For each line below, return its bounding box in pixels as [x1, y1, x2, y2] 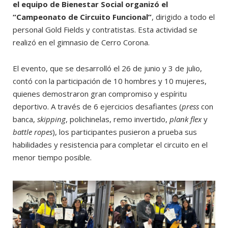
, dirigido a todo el [152, 12, 215, 22]
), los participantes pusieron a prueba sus [52, 127, 197, 137]
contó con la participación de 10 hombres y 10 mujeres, [13, 76, 207, 87]
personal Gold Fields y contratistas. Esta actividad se [13, 24, 197, 35]
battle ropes [13, 127, 52, 137]
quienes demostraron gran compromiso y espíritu [13, 89, 187, 99]
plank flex [169, 114, 202, 125]
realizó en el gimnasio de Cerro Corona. [13, 37, 150, 48]
